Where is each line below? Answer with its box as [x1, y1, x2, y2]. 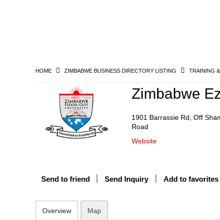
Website [131, 137, 157, 145]
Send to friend [41, 175, 90, 183]
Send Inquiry [105, 175, 148, 183]
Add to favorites [164, 175, 219, 183]
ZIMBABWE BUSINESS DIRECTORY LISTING [64, 68, 176, 74]
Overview [42, 207, 71, 215]
